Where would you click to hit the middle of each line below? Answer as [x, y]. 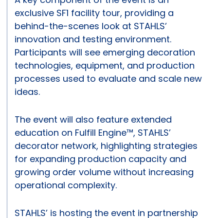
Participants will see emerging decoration [105, 53]
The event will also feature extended [93, 120]
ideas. [27, 92]
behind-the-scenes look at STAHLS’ [91, 26]
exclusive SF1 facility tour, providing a [94, 13]
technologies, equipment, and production [105, 66]
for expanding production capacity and [100, 159]
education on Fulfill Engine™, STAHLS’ [93, 133]
